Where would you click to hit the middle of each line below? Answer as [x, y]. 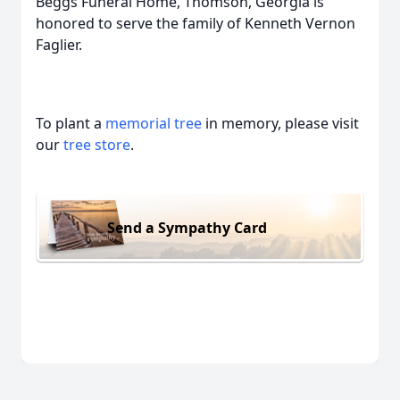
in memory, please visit [280, 123]
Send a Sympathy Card [187, 227]
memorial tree [154, 123]
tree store [97, 145]
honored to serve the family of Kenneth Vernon [196, 23]
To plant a [71, 123]
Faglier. [59, 45]
